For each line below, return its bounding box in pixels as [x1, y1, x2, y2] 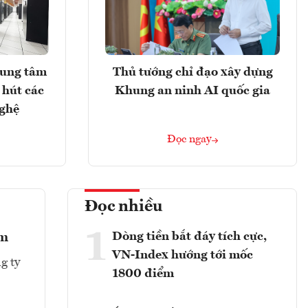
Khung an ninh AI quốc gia [115, 85, 270, 98]
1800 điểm [112, 267, 174, 280]
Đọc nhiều [85, 199, 163, 216]
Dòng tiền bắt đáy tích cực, [112, 230, 267, 243]
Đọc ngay [167, 134, 212, 146]
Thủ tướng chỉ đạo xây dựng [112, 66, 273, 79]
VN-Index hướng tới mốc [112, 249, 253, 262]
